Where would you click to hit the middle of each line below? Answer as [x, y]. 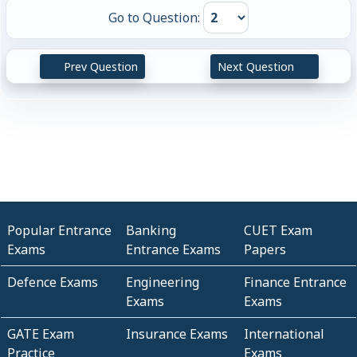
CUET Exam [279, 230]
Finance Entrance [296, 282]
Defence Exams [53, 282]
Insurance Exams [177, 333]
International [284, 333]
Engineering [162, 282]
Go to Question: [156, 18]
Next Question [258, 66]
